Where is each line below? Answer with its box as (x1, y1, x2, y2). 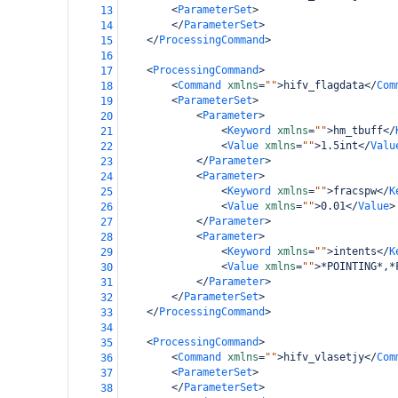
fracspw (333, 185, 377, 197)
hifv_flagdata (283, 79, 364, 92)
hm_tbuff (333, 124, 383, 137)
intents (333, 245, 377, 258)
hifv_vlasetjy (283, 351, 364, 363)
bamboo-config (16, 14, 27, 30)
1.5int (321, 139, 358, 152)
